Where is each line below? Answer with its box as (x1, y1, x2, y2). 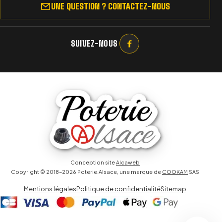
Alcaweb (116, 159, 140, 166)
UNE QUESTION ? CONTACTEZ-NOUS (51, 1, 170, 12)
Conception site (70, 159, 116, 166)
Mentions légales (24, 184, 76, 193)
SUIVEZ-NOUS (70, 39, 118, 49)
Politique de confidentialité (76, 184, 161, 193)
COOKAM (162, 168, 188, 175)
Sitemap (161, 184, 186, 193)
